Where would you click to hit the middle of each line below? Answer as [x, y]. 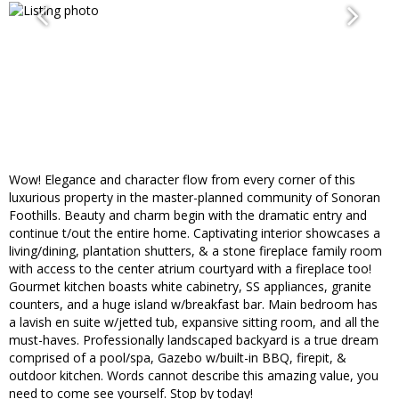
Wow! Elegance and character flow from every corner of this [182, 180]
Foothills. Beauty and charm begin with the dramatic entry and [188, 216]
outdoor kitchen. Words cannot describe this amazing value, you [194, 376]
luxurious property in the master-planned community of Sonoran [195, 198]
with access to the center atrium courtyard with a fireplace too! [190, 269]
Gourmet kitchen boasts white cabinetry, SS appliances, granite [190, 287]
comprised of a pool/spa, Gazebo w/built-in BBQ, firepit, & [178, 358]
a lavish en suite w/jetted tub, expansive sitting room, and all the [194, 322]
